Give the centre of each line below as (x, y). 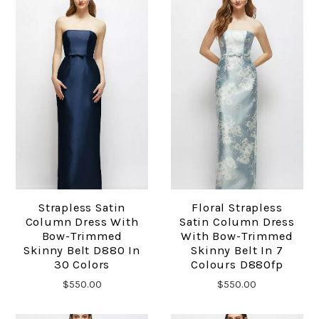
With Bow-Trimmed (237, 236)
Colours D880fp (237, 265)
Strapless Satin (82, 208)
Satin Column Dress (237, 222)
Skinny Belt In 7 (237, 251)
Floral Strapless (237, 208)
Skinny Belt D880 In (82, 251)
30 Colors (82, 265)
